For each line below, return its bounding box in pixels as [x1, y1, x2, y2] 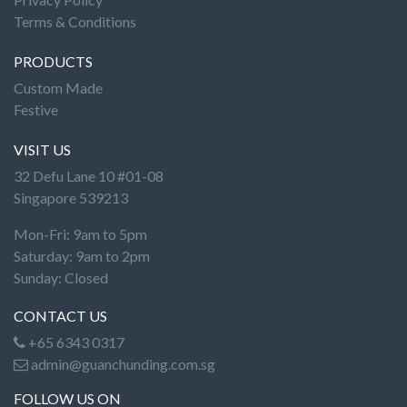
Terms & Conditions [14, 13, 136, 30]
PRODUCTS [14, 53, 93, 70]
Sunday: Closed [14, 269, 108, 286]
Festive [14, 101, 58, 118]
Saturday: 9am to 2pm [14, 247, 150, 264]
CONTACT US [14, 307, 107, 324]
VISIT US [14, 141, 71, 158]
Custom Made [14, 79, 103, 96]
